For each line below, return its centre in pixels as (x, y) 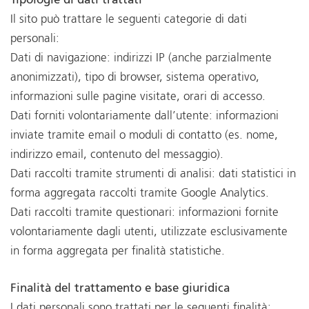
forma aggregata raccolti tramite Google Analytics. (140, 194)
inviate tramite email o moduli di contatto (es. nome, (144, 136)
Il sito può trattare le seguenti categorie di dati (129, 20)
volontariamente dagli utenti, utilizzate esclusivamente (149, 232)
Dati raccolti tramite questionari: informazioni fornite (144, 213)
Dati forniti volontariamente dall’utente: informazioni (144, 117)
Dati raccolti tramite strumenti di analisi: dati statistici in (153, 175)
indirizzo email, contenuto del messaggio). (117, 155)
